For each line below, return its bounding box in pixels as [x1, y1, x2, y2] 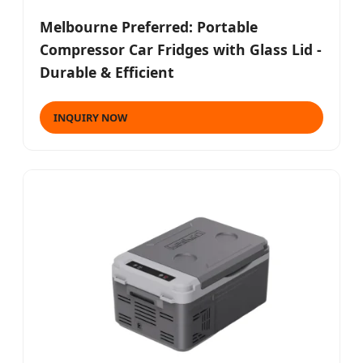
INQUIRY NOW [53, 110, 127, 126]
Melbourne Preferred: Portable [40, 17, 258, 37]
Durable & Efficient [40, 62, 174, 83]
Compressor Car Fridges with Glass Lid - [40, 40, 322, 60]
